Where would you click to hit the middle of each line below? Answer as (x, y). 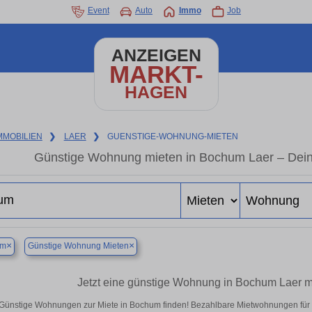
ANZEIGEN (156, 55)
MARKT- (156, 74)
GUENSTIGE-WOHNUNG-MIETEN (173, 136)
